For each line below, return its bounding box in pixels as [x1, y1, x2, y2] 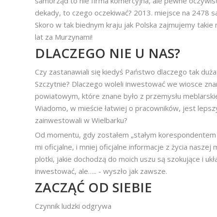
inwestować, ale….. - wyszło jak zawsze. [35, 166, 167, 176]
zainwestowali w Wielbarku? [35, 115, 127, 125]
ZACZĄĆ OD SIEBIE [35, 178, 152, 196]
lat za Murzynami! [35, 32, 93, 42]
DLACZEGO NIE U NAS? [35, 44, 180, 62]
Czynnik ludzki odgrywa [35, 201, 111, 211]
